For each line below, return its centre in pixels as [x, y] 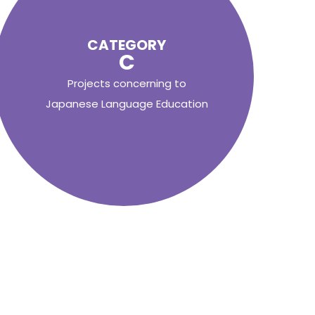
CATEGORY [127, 45]
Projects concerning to [127, 83]
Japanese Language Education [127, 104]
